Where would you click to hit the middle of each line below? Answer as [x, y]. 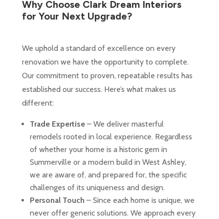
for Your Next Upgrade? [77, 16]
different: [38, 103]
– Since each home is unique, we [139, 200]
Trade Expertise [57, 124]
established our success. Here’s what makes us [99, 89]
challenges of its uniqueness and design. [97, 188]
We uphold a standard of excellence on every [99, 48]
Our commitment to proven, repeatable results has [107, 76]
